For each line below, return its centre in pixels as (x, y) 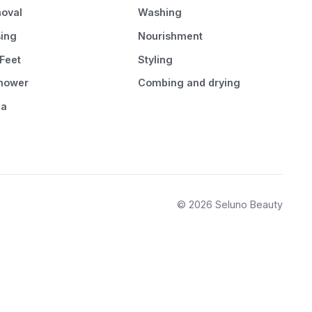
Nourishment (171, 36)
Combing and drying (189, 83)
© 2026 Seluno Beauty (230, 204)
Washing (160, 13)
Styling (156, 59)
